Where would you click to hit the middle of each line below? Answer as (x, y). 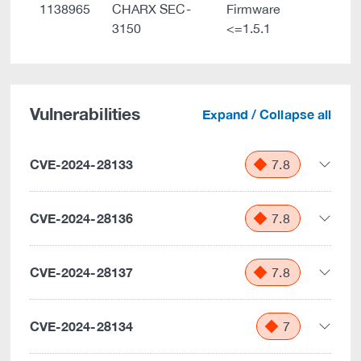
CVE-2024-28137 (81, 272)
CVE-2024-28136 (81, 218)
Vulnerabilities (85, 114)
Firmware (254, 9)
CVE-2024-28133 (81, 164)
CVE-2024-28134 (81, 326)
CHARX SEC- (151, 9)
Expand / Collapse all (266, 114)
